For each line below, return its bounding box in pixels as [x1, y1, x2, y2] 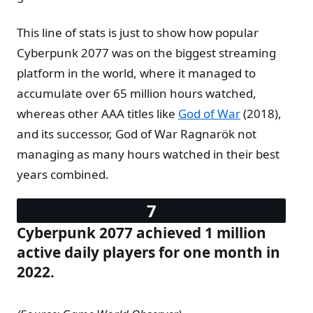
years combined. [17, 166, 109, 182]
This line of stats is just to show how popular [17, 24, 259, 41]
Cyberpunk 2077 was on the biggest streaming [17, 44, 276, 61]
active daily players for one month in [17, 242, 280, 262]
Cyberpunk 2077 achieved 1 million [17, 222, 266, 242]
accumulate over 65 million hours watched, [17, 85, 256, 101]
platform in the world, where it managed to [17, 64, 256, 81]
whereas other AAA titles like [17, 105, 178, 122]
